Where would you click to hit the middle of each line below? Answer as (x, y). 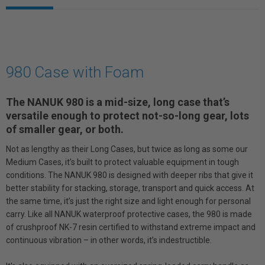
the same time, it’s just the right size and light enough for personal (128, 201)
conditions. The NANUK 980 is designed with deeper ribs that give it (130, 175)
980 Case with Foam (75, 72)
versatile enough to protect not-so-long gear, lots (127, 116)
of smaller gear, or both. (65, 129)
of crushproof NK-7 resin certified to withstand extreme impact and (131, 227)
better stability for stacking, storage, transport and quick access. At (130, 188)
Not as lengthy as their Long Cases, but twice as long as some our (127, 149)
